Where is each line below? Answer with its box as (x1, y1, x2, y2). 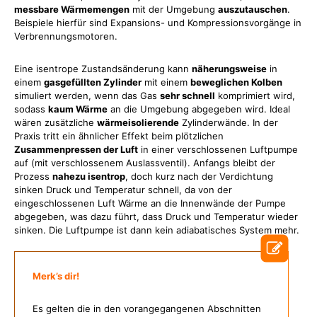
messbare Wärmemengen (14, 4, 129, 15)
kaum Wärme (48, 103, 108, 115)
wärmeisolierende (97, 117, 179, 128)
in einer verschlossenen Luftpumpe (138, 144, 298, 155)
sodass (14, 103, 48, 115)
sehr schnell (160, 90, 215, 101)
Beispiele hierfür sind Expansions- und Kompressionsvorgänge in (14, 17, 301, 28)
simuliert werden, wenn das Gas (14, 90, 160, 101)
